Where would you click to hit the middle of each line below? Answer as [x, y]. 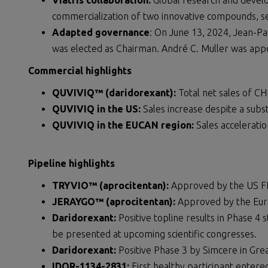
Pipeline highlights [71, 163]
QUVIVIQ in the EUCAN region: [124, 125]
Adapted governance [101, 32]
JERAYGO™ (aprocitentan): [114, 202]
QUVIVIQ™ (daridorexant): [114, 93]
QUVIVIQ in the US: [96, 109]
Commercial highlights [80, 71]
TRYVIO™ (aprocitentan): [112, 185]
